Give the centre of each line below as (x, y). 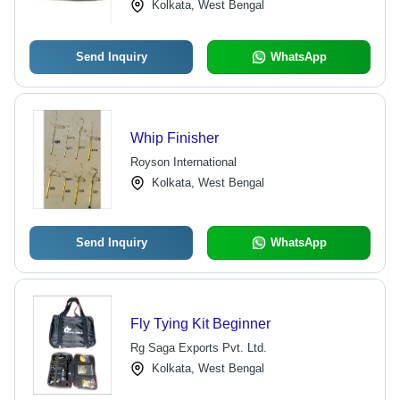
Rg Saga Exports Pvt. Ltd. (198, 348)
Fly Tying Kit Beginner (200, 324)
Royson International (183, 162)
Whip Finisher (174, 138)
